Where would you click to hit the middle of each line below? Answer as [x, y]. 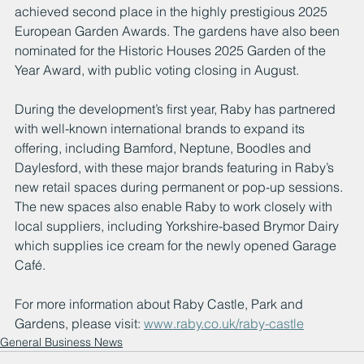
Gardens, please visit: [79, 323]
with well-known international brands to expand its [161, 128]
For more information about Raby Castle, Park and [160, 303]
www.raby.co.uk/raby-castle [224, 323]
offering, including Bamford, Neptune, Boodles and [165, 147]
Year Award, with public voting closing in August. [157, 69]
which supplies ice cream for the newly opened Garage [177, 245]
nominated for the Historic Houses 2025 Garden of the [172, 50]
